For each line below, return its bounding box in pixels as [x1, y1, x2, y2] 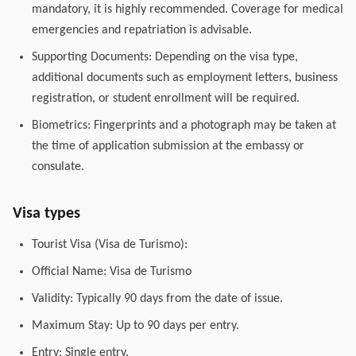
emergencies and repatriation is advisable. [32, 24, 252, 37]
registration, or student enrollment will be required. [32, 92, 300, 105]
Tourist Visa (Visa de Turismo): [32, 238, 188, 251]
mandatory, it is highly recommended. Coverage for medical [32, 3, 343, 16]
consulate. [32, 161, 84, 173]
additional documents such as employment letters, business [32, 72, 338, 84]
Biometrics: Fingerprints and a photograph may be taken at [32, 119, 336, 132]
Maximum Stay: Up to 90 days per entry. [32, 319, 239, 332]
